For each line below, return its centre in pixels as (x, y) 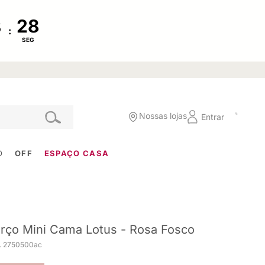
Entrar (213, 117)
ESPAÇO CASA (77, 153)
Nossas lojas (163, 116)
